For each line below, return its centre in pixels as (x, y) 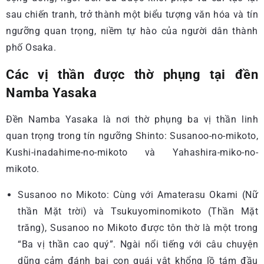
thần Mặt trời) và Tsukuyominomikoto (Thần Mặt (138, 211)
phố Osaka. (31, 47)
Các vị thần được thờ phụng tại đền (132, 74)
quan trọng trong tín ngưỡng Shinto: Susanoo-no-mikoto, (132, 136)
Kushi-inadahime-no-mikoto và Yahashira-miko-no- (132, 152)
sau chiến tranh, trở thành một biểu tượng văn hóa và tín (132, 14)
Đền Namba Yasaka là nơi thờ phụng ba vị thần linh (132, 119)
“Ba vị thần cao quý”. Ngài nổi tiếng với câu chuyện (138, 244)
